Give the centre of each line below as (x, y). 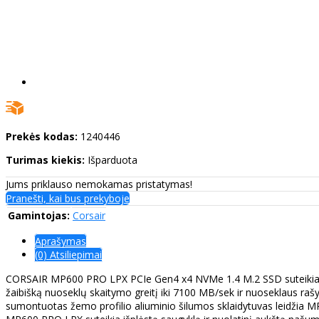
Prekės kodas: (42, 137)
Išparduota (113, 160)
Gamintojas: (39, 216)
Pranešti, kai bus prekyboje (68, 199)
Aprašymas (61, 241)
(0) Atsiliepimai (68, 255)
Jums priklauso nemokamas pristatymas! (99, 184)
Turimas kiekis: (45, 160)
